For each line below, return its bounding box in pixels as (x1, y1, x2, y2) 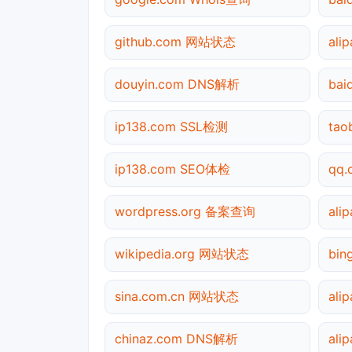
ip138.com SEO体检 (115, 160, 230, 177)
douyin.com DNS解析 (115, 75, 240, 92)
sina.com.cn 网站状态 (115, 288, 239, 304)
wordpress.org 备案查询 (115, 203, 255, 219)
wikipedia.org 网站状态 (115, 245, 249, 262)
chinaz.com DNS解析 (115, 330, 238, 346)
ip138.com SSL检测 (115, 118, 228, 134)
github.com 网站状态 (115, 33, 236, 49)
